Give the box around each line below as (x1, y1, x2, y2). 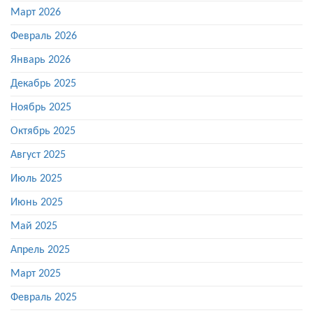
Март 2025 (10, 268, 61, 280)
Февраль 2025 (10, 292, 77, 304)
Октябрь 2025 (10, 126, 75, 138)
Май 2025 (10, 221, 57, 233)
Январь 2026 (10, 54, 71, 66)
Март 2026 (10, 7, 61, 19)
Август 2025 (10, 150, 66, 161)
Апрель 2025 (10, 245, 70, 256)
